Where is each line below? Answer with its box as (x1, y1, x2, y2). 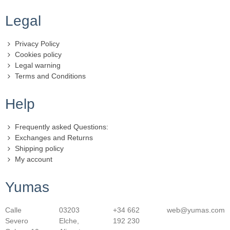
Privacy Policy (15, 40, 60, 48)
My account (15, 155, 52, 163)
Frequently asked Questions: (15, 123, 108, 131)
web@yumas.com (167, 206, 225, 214)
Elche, (59, 217, 79, 225)
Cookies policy (15, 50, 62, 59)
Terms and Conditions (15, 72, 86, 80)
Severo (5, 217, 28, 225)
